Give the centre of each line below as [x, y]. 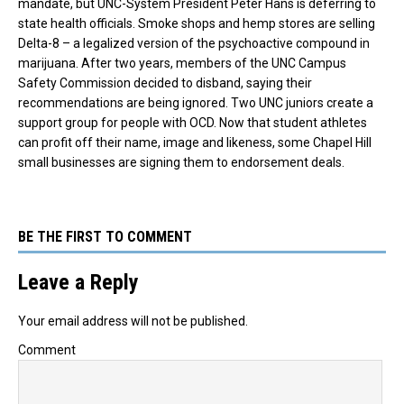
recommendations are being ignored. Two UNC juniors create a [196, 102]
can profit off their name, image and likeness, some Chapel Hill [195, 142]
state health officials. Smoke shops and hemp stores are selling [197, 23]
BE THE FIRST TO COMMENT [105, 236]
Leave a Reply [78, 282]
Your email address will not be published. [133, 321]
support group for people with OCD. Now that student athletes [193, 122]
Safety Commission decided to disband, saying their [165, 83]
